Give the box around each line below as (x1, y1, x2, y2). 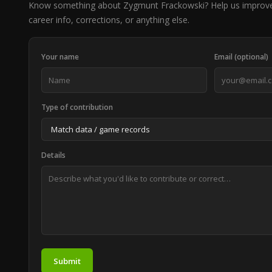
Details (41, 150, 66, 160)
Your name (41, 52, 79, 62)
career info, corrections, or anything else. (29, 14, 189, 25)
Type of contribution (41, 102, 113, 112)
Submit (53, 256, 81, 267)
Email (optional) (214, 52, 268, 62)
